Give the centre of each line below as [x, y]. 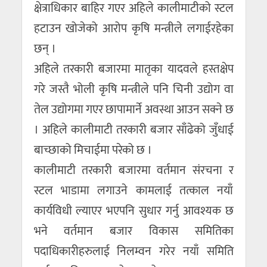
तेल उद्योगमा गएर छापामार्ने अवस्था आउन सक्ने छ [133, 110]
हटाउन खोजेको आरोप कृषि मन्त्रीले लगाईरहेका [133, 29]
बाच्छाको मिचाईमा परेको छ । [93, 150]
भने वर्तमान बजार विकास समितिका [133, 231]
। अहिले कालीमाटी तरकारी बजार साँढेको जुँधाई [133, 130]
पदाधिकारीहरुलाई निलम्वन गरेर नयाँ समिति [133, 252]
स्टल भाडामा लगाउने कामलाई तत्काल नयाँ [133, 191]
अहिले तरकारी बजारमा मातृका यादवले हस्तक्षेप [133, 69]
